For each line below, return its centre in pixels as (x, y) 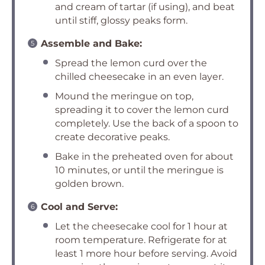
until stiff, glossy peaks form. (121, 21)
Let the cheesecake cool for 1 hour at (141, 227)
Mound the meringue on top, (124, 96)
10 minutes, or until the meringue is (139, 170)
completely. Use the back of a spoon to (147, 124)
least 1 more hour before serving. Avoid (146, 254)
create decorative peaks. (112, 137)
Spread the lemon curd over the (131, 63)
